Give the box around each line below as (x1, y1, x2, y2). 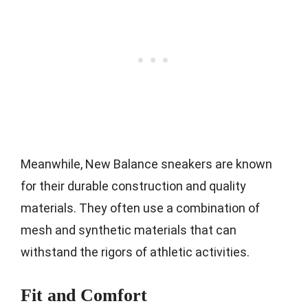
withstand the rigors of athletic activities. (21, 244, 250, 259)
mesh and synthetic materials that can (21, 222, 236, 237)
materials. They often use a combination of (21, 200, 260, 215)
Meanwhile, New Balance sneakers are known (21, 156, 272, 171)
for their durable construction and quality (21, 178, 246, 193)
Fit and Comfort (21, 285, 147, 305)
